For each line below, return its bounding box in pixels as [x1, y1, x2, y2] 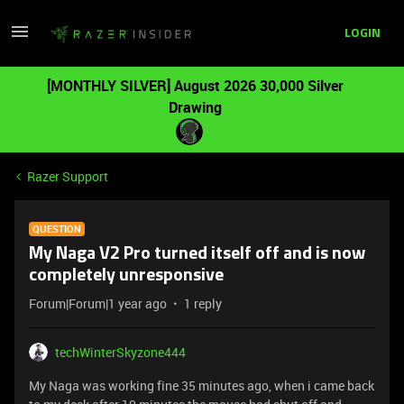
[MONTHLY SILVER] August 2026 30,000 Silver [46, 76, 344, 96]
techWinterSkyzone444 [55, 344, 186, 361]
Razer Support [27, 168, 108, 185]
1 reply [184, 295, 222, 312]
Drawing [168, 97, 222, 117]
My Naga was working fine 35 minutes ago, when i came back [29, 377, 374, 394]
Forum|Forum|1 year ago [29, 295, 167, 312]
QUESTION [32, 222, 81, 235]
